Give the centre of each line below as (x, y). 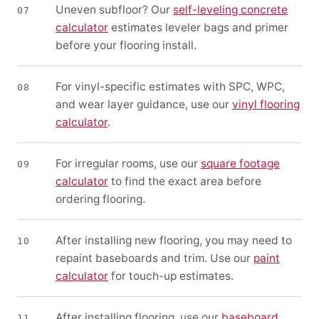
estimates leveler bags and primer (198, 28)
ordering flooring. (100, 199)
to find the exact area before (185, 182)
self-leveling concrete (230, 10)
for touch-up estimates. (171, 276)
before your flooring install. (126, 46)
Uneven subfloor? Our (114, 10)
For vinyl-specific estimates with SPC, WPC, (170, 87)
